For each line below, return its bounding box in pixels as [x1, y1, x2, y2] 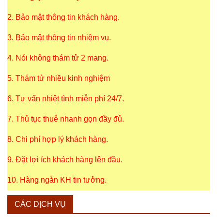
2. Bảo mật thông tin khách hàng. [7, 13, 120, 21]
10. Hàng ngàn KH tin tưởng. [7, 175, 107, 184]
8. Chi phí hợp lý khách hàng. [7, 135, 108, 143]
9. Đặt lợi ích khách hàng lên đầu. [7, 155, 123, 164]
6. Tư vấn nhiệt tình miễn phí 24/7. [7, 94, 124, 103]
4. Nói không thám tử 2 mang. [7, 53, 108, 62]
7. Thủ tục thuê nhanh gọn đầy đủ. [7, 114, 124, 123]
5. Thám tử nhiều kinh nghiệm [7, 74, 110, 82]
